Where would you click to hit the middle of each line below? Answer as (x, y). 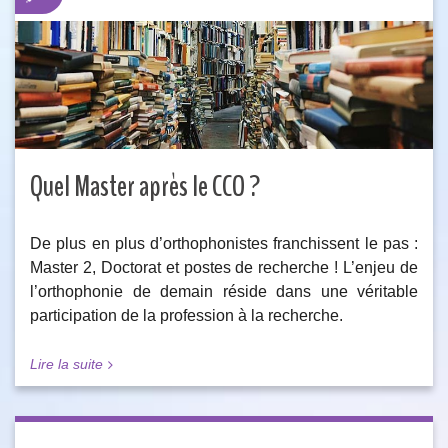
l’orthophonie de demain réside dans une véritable (224, 292)
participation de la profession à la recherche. (186, 316)
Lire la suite (66, 364)
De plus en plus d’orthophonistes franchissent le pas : (224, 244)
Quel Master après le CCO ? (145, 187)
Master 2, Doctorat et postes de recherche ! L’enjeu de (224, 268)
